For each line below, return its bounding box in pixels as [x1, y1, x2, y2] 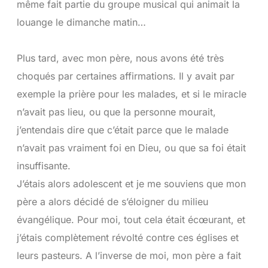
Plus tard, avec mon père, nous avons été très [16, 52, 224, 64]
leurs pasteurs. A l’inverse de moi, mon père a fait [16, 249, 241, 261]
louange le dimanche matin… [16, 16, 146, 28]
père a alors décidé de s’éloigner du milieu [16, 196, 208, 208]
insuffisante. [16, 160, 71, 172]
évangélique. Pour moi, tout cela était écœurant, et [16, 214, 245, 226]
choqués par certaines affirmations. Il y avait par [16, 70, 234, 82]
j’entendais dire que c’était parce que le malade [16, 124, 229, 136]
